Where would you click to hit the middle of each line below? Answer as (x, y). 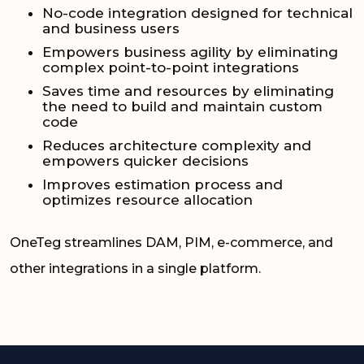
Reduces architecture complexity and (177, 145)
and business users (111, 28)
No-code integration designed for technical (197, 13)
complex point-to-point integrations (171, 67)
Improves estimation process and (162, 184)
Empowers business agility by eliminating (190, 52)
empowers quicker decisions (145, 160)
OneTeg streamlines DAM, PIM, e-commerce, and (171, 242)
